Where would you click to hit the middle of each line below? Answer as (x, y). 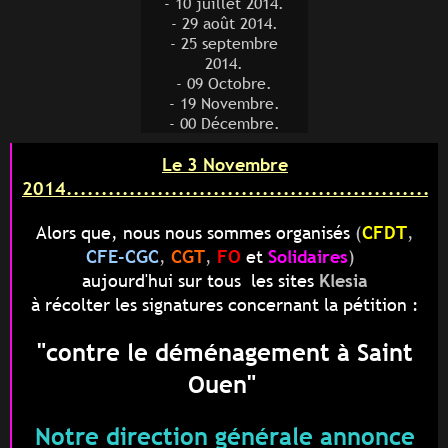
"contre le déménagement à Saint (225, 353)
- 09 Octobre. (224, 83)
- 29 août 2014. (224, 23)
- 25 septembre (224, 43)
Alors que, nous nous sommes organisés (193, 233)
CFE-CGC (122, 257)
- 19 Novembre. (224, 103)
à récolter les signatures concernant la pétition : (225, 305)
